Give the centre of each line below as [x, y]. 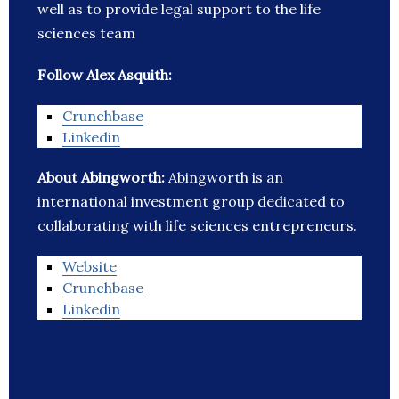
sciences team [86, 33]
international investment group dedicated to [191, 202]
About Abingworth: [103, 178]
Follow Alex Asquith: [105, 75]
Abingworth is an [226, 178]
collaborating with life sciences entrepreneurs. [197, 226]
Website [90, 267]
